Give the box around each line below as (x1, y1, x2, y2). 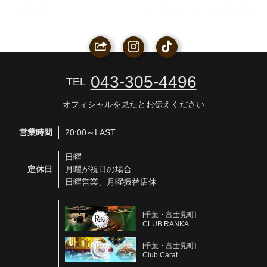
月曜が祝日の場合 (65, 164, 132, 174)
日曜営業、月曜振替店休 (65, 177, 157, 187)
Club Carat (142, 251, 178, 259)
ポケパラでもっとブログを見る (138, 4, 255, 14)
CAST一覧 (12, 4, 51, 14)
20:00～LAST (65, 128, 116, 137)
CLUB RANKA (142, 220, 189, 228)
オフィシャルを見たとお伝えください (63, 100, 204, 109)
